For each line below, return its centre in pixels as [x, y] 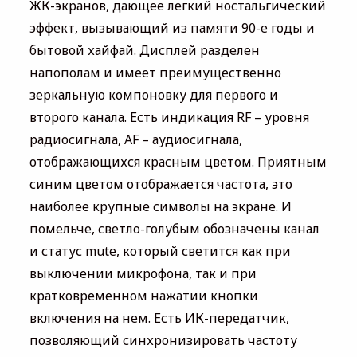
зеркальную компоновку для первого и [153, 94]
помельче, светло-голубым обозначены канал [174, 228]
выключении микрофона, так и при [143, 273]
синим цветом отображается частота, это [161, 184]
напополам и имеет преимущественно [155, 72]
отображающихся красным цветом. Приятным [178, 161]
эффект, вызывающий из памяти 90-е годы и [172, 27]
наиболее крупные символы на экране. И [160, 206]
